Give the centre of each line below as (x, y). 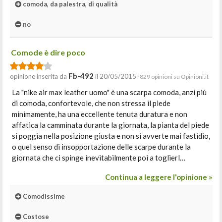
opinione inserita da (39, 76)
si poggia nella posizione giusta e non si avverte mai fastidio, (111, 136)
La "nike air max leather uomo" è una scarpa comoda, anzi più (109, 92)
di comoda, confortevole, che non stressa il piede (91, 103)
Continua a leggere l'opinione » (159, 177)
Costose (35, 217)
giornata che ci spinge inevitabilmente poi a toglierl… (99, 158)
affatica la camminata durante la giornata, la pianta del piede (111, 125)
